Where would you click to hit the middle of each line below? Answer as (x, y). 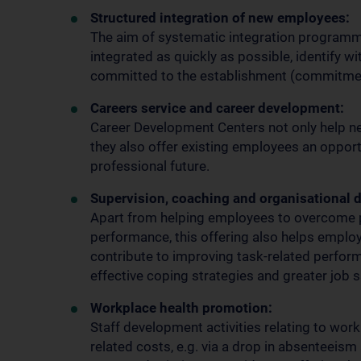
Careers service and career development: (217, 108)
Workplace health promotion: (181, 308)
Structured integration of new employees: (220, 18)
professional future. (150, 166)
